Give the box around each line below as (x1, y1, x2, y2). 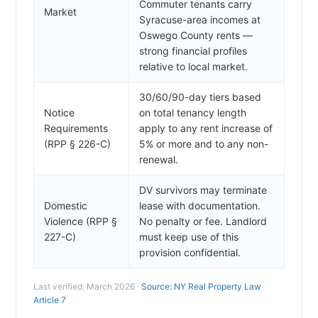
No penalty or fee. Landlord (139, 214, 267, 227)
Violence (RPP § (44, 214, 117, 227)
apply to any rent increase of (139, 121, 273, 134)
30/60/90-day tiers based (139, 90, 261, 103)
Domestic (44, 199, 87, 212)
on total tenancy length (139, 106, 246, 119)
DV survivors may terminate (139, 183, 267, 196)
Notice (44, 106, 75, 119)
